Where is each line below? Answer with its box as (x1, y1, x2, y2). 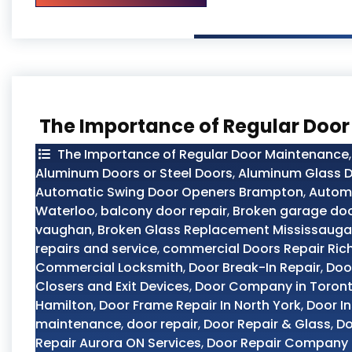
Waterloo (35, 202, 95, 220)
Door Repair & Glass (203, 315, 331, 333)
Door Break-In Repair (189, 258, 321, 277)
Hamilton (35, 296, 93, 314)
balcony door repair (101, 202, 227, 220)
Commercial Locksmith (35, 258, 183, 277)
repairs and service (35, 240, 157, 258)
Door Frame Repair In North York (99, 296, 301, 314)
